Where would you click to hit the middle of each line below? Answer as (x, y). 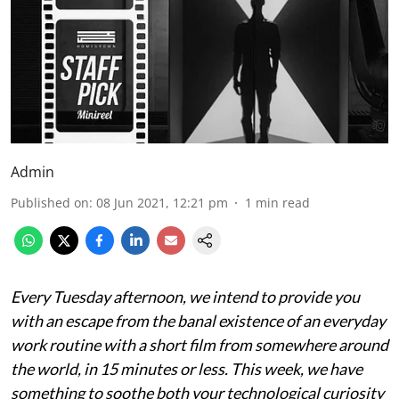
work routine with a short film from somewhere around (199, 344)
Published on (50, 202)
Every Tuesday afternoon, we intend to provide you (185, 296)
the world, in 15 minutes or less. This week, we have (187, 368)
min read (283, 202)
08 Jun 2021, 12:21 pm (162, 202)
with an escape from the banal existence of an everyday (198, 320)
